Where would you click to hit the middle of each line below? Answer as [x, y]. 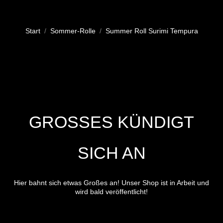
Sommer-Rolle [73, 31]
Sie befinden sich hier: [60, 24]
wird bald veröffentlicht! [111, 192]
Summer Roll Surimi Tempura [152, 31]
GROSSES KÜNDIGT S [111, 122]
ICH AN [105, 153]
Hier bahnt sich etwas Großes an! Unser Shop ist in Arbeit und [111, 183]
